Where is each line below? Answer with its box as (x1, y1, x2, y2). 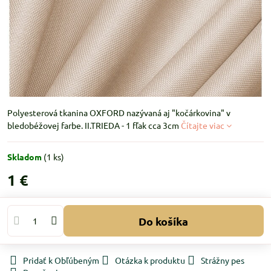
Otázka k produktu (115, 255, 185, 266)
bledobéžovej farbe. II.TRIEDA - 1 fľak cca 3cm (7, 120, 181, 131)
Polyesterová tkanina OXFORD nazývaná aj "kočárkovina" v (7, 107, 230, 118)
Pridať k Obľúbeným (23, 255, 99, 266)
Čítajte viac (181, 120, 224, 131)
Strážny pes (201, 255, 244, 266)
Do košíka (146, 214, 189, 228)
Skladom (7, 151, 44, 162)
